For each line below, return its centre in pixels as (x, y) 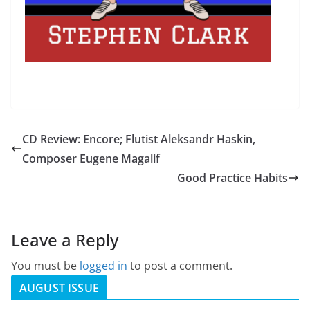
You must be (45, 266)
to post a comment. (180, 266)
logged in (103, 266)
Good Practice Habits (232, 178)
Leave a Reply (65, 240)
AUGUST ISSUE (59, 288)
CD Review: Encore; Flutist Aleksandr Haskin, (139, 139)
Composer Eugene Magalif (91, 159)
